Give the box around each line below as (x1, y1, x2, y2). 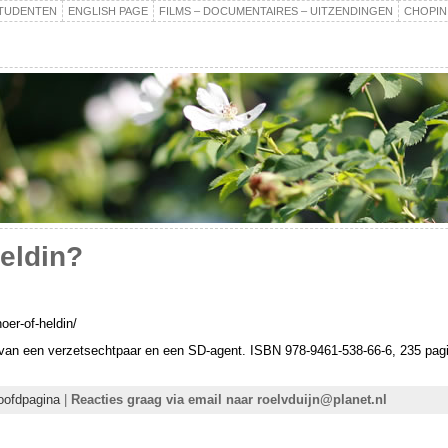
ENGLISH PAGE (67, 5, 148, 17)
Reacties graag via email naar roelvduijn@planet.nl (70, 392, 387, 408)
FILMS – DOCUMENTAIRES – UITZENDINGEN (158, 5, 393, 17)
